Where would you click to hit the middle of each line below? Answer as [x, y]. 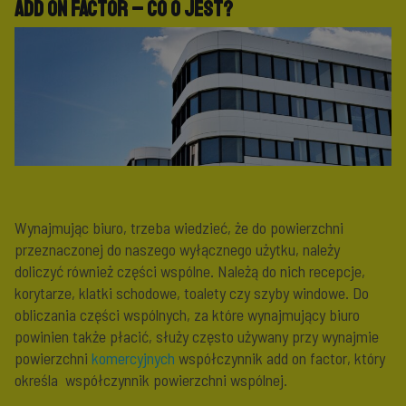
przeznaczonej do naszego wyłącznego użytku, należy [177, 250]
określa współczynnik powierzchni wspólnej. [151, 380]
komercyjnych [133, 358]
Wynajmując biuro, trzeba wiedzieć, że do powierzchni [179, 228]
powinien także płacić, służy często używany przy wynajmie [197, 337]
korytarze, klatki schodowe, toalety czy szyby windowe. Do [192, 293]
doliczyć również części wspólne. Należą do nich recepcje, [190, 271]
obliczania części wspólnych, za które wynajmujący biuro [187, 315]
